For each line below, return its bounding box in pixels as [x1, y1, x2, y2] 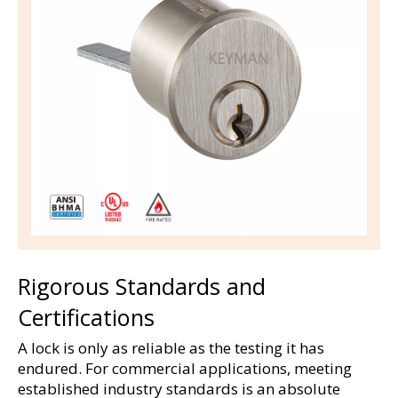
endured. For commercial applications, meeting [18, 358, 352, 378]
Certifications [18, 302, 155, 332]
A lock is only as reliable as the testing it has [18, 338, 324, 358]
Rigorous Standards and [18, 271, 266, 301]
